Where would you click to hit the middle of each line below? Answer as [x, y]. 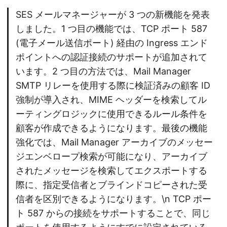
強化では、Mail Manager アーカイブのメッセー [114, 142]
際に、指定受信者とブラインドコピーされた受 [111, 185]
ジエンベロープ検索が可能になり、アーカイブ [111, 157]
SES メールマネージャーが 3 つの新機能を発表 [113, 15]
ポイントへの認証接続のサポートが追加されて [111, 57]
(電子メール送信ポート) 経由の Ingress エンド [112, 43]
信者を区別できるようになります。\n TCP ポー [113, 199]
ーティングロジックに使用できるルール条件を [111, 114]
